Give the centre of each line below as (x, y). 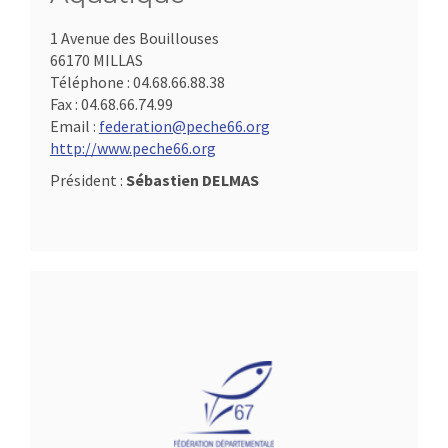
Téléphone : (91, 82)
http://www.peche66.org (133, 148)
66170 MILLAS (96, 60)
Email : (74, 126)
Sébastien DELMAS (192, 180)
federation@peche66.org (184, 126)
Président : (88, 180)
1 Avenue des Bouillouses (134, 38)
